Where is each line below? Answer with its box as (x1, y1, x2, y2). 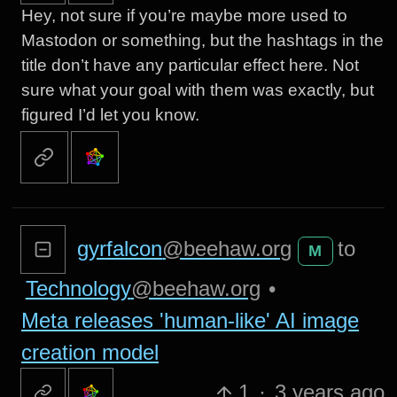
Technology (25, 276, 131, 301)
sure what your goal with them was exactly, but (20, 80, 374, 99)
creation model (20, 340, 159, 365)
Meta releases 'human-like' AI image (20, 308, 359, 333)
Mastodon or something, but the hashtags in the (20, 30, 384, 50)
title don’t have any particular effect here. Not (20, 55, 359, 74)
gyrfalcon (77, 237, 163, 261)
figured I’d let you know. (20, 105, 199, 124)
